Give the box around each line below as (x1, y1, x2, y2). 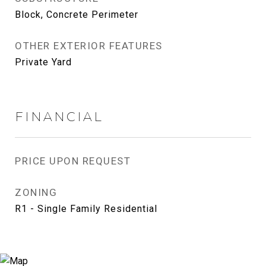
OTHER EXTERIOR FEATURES (15, 40, 163, 52)
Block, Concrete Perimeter (15, 9, 138, 20)
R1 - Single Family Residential (15, 203, 157, 214)
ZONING (15, 186, 57, 198)
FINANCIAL (15, 109, 103, 124)
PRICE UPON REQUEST (15, 155, 131, 167)
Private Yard (15, 56, 72, 68)
